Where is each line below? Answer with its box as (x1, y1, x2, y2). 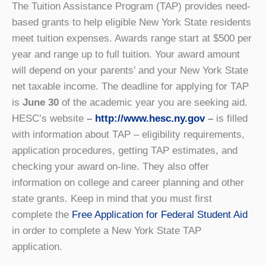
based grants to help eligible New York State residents (12, 16, 251, 28)
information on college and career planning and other (12, 176, 244, 188)
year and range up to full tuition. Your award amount (12, 48, 240, 60)
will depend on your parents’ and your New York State (12, 64, 248, 76)
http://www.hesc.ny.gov (95, 112, 205, 124)
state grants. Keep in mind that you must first (12, 192, 212, 204)
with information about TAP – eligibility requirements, (12, 128, 245, 140)
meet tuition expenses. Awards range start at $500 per (12, 32, 252, 44)
